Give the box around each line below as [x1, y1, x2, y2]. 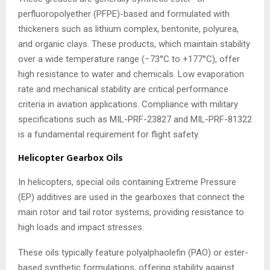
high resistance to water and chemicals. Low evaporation [18, 69, 244, 80]
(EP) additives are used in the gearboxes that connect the [18, 192, 245, 203]
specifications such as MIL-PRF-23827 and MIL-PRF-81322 [18, 114, 252, 125]
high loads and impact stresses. [18, 222, 144, 233]
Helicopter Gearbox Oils [18, 150, 123, 167]
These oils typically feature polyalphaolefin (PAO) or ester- [18, 247, 248, 259]
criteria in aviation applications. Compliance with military [18, 99, 238, 110]
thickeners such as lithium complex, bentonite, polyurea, [18, 24, 239, 35]
